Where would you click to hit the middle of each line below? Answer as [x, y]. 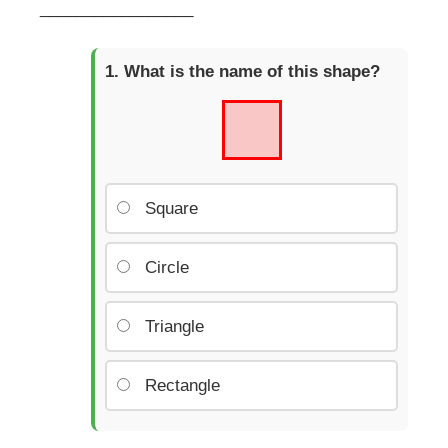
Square [171, 208]
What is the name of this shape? [252, 71]
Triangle [174, 326]
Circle [167, 267]
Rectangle [182, 385]
